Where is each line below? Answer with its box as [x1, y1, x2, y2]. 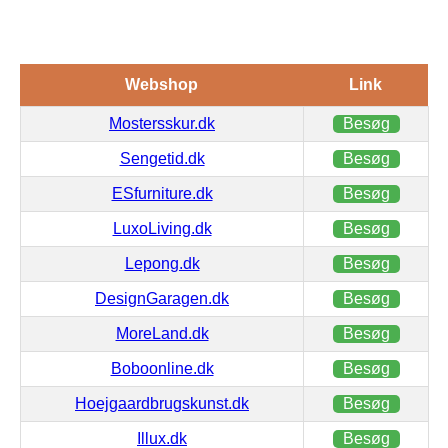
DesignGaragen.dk [95, 289, 229, 307]
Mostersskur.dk [109, 114, 215, 132]
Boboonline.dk [110, 359, 214, 377]
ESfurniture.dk [111, 184, 213, 202]
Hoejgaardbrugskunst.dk [75, 394, 249, 412]
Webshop [125, 75, 198, 93]
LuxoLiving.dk [112, 219, 212, 237]
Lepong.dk [124, 254, 200, 272]
